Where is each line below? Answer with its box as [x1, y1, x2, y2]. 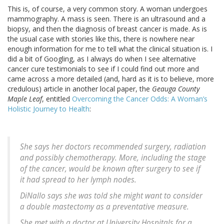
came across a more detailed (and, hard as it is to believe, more [7, 74, 214, 84]
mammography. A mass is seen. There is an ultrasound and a [7, 14, 205, 24]
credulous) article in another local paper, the [7, 84, 152, 94]
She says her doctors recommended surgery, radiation [20, 141, 206, 152]
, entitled [42, 94, 72, 104]
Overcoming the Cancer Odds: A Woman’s [72, 94, 207, 104]
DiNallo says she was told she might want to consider [20, 190, 202, 201]
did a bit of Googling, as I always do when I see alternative [7, 54, 196, 64]
